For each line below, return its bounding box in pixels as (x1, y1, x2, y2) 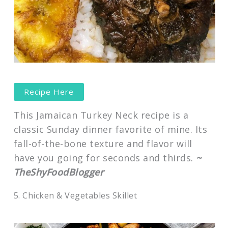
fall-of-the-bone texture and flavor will (13, 137, 192, 150)
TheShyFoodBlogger (13, 165, 104, 178)
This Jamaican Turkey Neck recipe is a (13, 108, 189, 121)
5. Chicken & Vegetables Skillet (13, 189, 137, 201)
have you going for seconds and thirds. (13, 151, 196, 164)
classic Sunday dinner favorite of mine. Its (13, 123, 208, 135)
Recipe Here (23, 87, 74, 97)
